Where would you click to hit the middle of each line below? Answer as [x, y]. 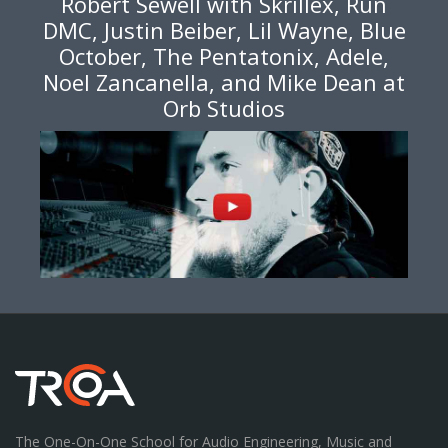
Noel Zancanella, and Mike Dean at [224, 82]
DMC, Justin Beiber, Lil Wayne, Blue [224, 30]
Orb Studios [224, 108]
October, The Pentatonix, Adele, [224, 56]
